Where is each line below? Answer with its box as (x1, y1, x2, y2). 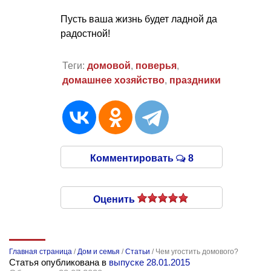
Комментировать (90, 152, 176, 163)
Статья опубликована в (9, 256, 109, 267)
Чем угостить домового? (155, 247, 238, 256)
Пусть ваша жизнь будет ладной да (60, 14, 217, 25)
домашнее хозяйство (62, 74, 165, 85)
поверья (135, 60, 177, 71)
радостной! (60, 28, 110, 39)
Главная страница (9, 247, 72, 256)
